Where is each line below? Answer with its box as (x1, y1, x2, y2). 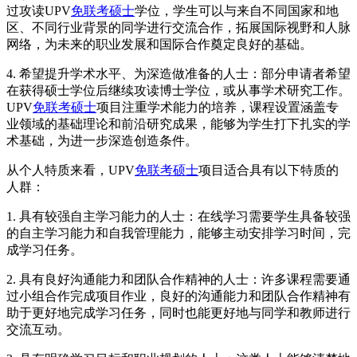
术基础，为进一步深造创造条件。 (6, 133, 198, 147)
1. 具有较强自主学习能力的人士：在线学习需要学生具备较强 (6, 209, 351, 223)
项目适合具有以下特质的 (198, 163, 339, 177)
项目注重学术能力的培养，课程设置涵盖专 (96, 100, 339, 114)
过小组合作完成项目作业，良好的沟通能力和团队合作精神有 (6, 288, 351, 303)
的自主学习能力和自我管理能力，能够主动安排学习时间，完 (6, 226, 351, 240)
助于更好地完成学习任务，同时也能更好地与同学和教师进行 (6, 305, 351, 320)
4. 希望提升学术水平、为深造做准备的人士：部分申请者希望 (6, 66, 351, 80)
